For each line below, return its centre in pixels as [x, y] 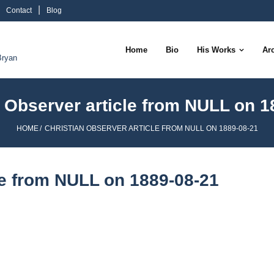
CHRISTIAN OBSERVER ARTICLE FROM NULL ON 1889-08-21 [150, 128]
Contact [19, 10]
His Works [216, 50]
